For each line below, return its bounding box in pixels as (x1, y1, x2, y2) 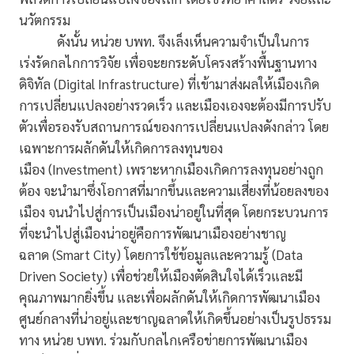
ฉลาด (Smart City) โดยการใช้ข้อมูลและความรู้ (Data (19, 246, 303, 264)
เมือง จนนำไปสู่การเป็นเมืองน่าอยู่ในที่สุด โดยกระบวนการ (19, 203, 329, 221)
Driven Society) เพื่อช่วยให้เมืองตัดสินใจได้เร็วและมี (19, 267, 303, 285)
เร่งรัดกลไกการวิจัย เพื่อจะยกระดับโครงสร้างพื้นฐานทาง (19, 54, 317, 72)
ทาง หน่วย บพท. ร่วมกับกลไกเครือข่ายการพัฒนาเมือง (19, 331, 307, 349)
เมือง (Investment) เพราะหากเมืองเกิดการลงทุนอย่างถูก (19, 160, 323, 179)
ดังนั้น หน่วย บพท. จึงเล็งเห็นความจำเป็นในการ (19, 32, 310, 51)
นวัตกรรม (19, 11, 73, 29)
